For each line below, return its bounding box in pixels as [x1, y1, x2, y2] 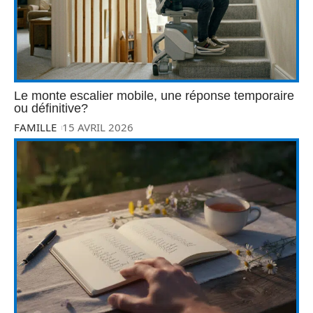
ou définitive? [14, 101, 88, 116]
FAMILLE [14, 120, 57, 135]
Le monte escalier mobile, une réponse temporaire [14, 89, 294, 103]
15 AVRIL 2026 [62, 120, 134, 135]
